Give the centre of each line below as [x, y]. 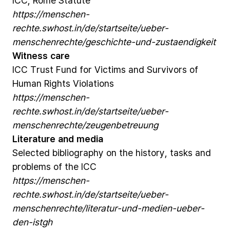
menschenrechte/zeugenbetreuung [85, 125]
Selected [31, 152]
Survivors [167, 69]
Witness [30, 55]
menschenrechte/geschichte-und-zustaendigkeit [114, 42]
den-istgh [32, 222]
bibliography [78, 152]
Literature [34, 139]
